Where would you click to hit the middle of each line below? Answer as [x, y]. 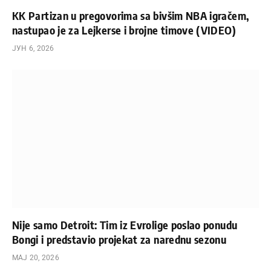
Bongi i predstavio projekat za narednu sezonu [119, 240]
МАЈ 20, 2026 [36, 258]
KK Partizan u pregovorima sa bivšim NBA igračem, [131, 15]
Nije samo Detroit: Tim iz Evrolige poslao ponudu [125, 225]
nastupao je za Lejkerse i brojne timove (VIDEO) [124, 30]
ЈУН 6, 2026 [33, 48]
